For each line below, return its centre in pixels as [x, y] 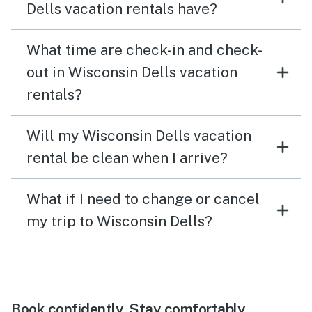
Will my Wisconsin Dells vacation [139, 136]
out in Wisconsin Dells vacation [132, 72]
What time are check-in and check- [145, 50]
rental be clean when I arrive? [127, 158]
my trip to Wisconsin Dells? [119, 221]
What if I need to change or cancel [143, 199]
